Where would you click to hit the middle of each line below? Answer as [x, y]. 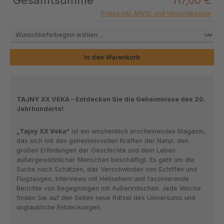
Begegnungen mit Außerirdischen [107, 188]
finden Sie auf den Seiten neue [64, 197]
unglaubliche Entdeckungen [58, 207]
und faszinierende [160, 178]
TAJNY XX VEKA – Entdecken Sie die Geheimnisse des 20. [111, 99]
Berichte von [36, 188]
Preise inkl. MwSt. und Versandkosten [156, 13]
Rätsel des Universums [147, 197]
